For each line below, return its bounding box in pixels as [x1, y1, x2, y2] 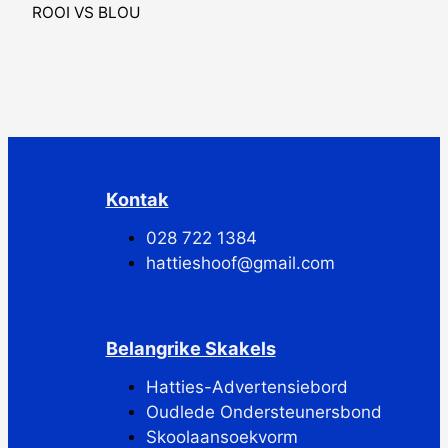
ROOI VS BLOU [31, 2, 141, 22]
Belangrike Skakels [105, 336, 276, 359]
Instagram [181, 294, 255, 314]
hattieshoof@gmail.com [145, 253, 335, 273]
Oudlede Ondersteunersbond [145, 402, 382, 422]
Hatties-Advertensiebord [145, 377, 348, 397]
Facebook [105, 294, 178, 314]
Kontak [105, 187, 169, 210]
